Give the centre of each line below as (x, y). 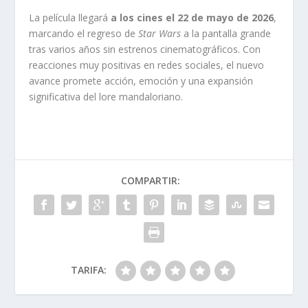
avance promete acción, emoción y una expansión (141, 80)
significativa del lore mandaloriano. (106, 96)
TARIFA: (89, 269)
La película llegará (70, 17)
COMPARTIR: (151, 180)
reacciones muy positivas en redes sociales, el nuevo (147, 65)
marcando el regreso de (84, 33)
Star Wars (160, 33)
